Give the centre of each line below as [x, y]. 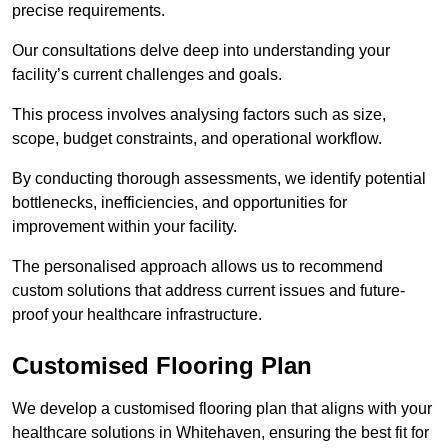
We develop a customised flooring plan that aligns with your [222, 409]
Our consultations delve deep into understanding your [201, 51]
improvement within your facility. [124, 227]
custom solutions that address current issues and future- [208, 291]
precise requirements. [88, 11]
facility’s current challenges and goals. [147, 75]
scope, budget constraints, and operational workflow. [197, 139]
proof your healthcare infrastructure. [137, 315]
